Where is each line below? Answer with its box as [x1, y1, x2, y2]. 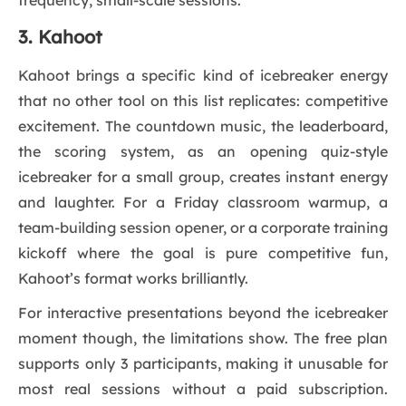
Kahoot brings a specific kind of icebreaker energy [18, 66, 388, 85]
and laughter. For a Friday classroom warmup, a [18, 193, 388, 212]
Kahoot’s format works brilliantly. [18, 269, 248, 288]
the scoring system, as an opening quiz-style [18, 142, 388, 161]
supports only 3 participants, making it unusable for [18, 354, 388, 373]
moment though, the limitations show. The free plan [18, 329, 388, 348]
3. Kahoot [18, 25, 102, 49]
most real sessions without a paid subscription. [18, 380, 388, 399]
